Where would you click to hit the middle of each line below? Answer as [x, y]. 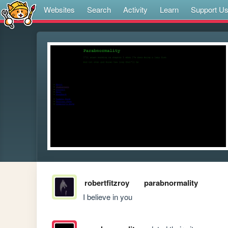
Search [99, 9]
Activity [135, 9]
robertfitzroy [107, 183]
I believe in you [108, 197]
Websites [59, 9]
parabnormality [171, 183]
